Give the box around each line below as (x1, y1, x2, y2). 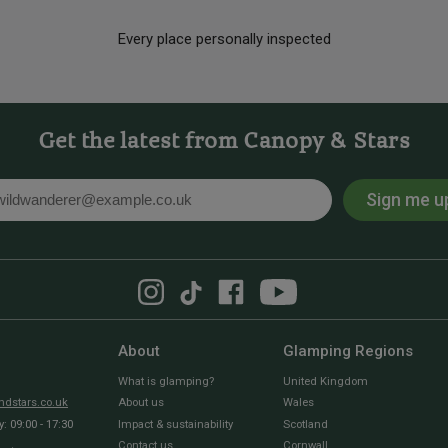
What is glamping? (118, 374, 214, 388)
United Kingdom (283, 374, 368, 388)
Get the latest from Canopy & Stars (37, 130, 411, 155)
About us (118, 396, 164, 410)
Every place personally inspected (117, 30, 331, 49)
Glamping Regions (283, 341, 413, 360)
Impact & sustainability (118, 417, 233, 431)
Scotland (283, 417, 328, 431)
